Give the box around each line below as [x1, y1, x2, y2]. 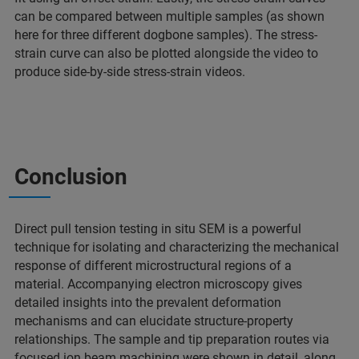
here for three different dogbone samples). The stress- [14, 26, 317, 42]
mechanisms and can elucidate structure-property [14, 313, 293, 329]
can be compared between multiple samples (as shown [14, 8, 325, 24]
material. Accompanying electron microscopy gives [14, 276, 302, 292]
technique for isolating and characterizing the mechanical [14, 239, 339, 255]
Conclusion [14, 163, 127, 190]
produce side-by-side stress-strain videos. [14, 63, 245, 79]
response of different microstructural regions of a [14, 257, 292, 273]
